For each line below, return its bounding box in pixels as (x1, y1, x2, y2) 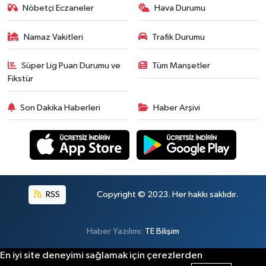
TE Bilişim (145, 227, 179, 236)
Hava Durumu (154, 4, 205, 13)
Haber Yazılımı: (87, 227, 145, 236)
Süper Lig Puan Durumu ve (21, 61, 121, 71)
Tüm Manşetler (152, 61, 210, 71)
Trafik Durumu (152, 32, 205, 42)
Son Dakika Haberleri (20, 103, 101, 112)
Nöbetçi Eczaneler (23, 4, 94, 13)
